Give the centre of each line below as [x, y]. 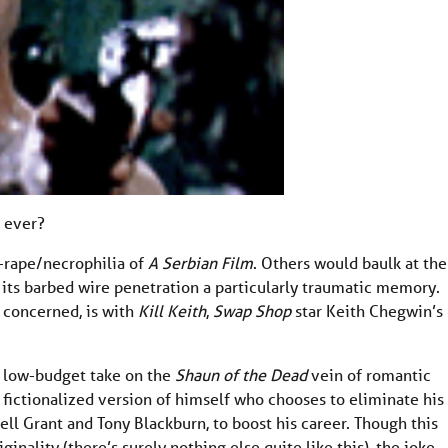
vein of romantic [371, 375]
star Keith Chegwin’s [369, 311]
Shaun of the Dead [243, 375]
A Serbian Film [200, 263]
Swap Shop [254, 311]
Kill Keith [172, 311]
